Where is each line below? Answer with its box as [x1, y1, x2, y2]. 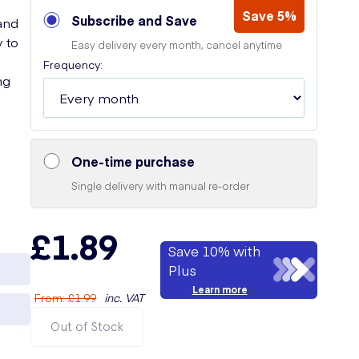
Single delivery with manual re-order [71, 179, 250, 192]
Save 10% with [168, 240, 261, 260]
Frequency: [43, 56, 103, 72]
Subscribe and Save [71, 11, 198, 29]
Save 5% [242, 6, 296, 24]
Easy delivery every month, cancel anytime [71, 38, 283, 51]
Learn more [192, 282, 248, 296]
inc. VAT [104, 289, 145, 305]
